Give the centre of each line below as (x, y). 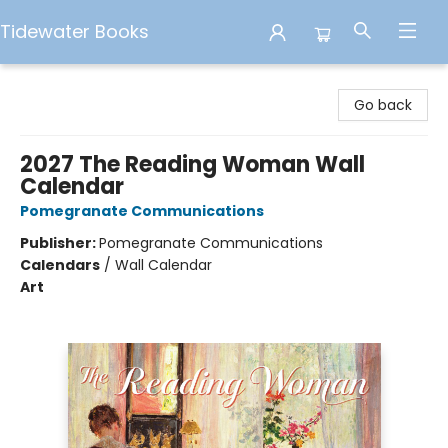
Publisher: (59, 243)
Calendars (60, 265)
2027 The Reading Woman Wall (192, 164)
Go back (383, 105)
